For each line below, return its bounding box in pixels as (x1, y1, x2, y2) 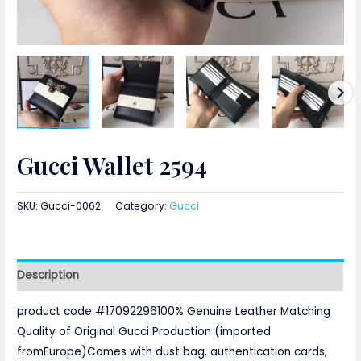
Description (17, 267, 80, 283)
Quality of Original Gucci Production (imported (17, 324, 272, 340)
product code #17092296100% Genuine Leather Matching (17, 304, 331, 320)
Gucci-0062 (40, 199, 102, 214)
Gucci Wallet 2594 (17, 149, 208, 182)
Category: (115, 199, 170, 214)
